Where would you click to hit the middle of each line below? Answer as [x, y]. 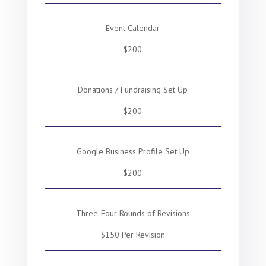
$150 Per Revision [133, 235]
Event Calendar [133, 28]
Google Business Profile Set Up [133, 151]
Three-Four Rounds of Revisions [133, 213]
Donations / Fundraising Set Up [133, 90]
